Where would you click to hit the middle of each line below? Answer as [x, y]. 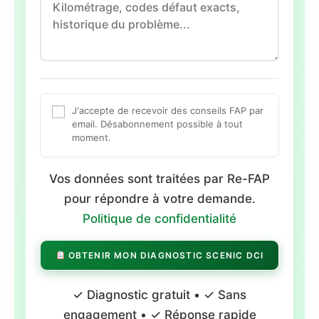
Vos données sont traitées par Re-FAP [159, 179]
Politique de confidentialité [159, 219]
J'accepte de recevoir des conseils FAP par [168, 110]
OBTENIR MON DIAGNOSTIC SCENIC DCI [164, 255]
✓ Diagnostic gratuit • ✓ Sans [159, 294]
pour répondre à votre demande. [159, 199]
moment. [91, 137]
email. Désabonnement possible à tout [157, 124]
